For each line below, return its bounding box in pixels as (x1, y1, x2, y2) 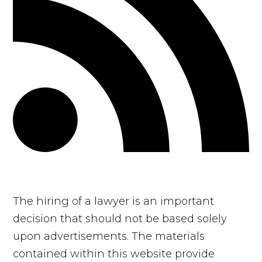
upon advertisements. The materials (13, 230, 205, 243)
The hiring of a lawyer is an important (13, 195, 215, 208)
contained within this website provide (13, 247, 215, 261)
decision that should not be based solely (13, 212, 227, 226)
